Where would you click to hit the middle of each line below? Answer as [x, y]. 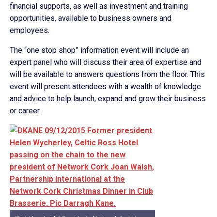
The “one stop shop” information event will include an [99, 50]
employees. [30, 30]
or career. [25, 111]
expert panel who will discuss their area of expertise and [106, 62]
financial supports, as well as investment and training [99, 6]
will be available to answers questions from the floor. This [107, 74]
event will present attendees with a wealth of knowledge [105, 86]
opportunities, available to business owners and [91, 18]
